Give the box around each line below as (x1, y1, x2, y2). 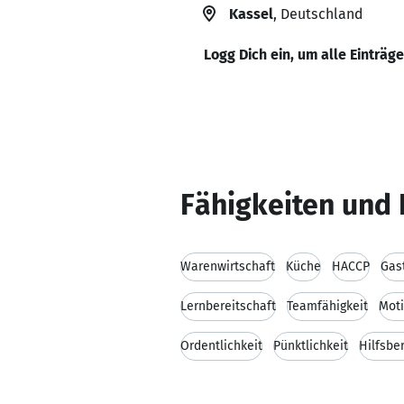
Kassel (229, 5, 273, 23)
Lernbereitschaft (180, 298, 276, 314)
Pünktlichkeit (273, 338, 348, 353)
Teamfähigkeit (287, 298, 368, 314)
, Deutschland (273, 5, 363, 23)
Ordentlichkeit (180, 338, 262, 353)
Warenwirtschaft (180, 259, 275, 274)
